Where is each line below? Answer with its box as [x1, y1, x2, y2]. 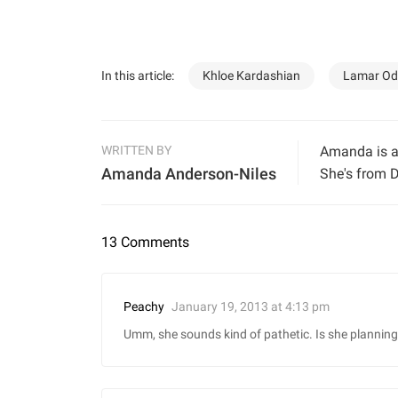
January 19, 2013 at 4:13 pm [171, 298, 330, 314]
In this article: [101, 68, 174, 84]
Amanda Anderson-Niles [101, 164, 276, 184]
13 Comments [101, 234, 189, 251]
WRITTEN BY [101, 143, 171, 159]
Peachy [123, 299, 164, 315]
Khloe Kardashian [203, 68, 300, 84]
